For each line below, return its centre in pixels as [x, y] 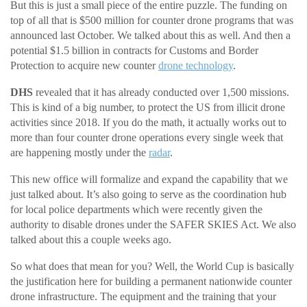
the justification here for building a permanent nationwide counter [151, 281]
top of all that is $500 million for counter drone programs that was [152, 20]
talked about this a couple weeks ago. [91, 239]
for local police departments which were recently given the [136, 209]
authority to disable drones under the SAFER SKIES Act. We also [153, 224]
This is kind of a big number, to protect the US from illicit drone [148, 107]
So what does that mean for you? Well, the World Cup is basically [152, 266]
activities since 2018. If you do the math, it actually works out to [148, 122]
